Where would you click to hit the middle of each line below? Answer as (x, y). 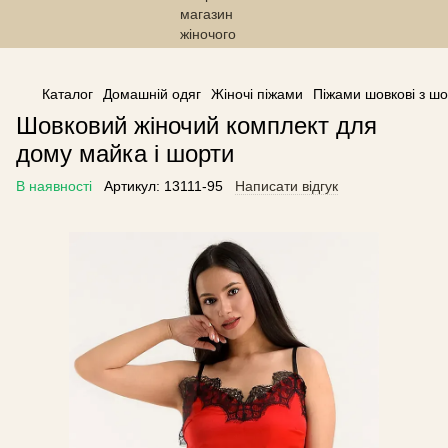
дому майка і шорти (125, 153)
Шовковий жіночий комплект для (196, 125)
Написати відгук (286, 186)
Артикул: (132, 186)
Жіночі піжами (257, 94)
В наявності (54, 186)
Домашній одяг (152, 94)
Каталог (67, 94)
